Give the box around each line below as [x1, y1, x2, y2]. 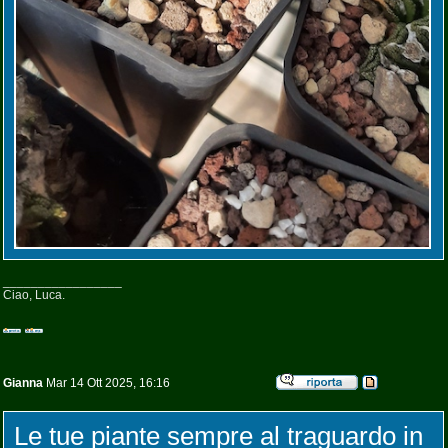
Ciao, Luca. [3, 288, 65, 303]
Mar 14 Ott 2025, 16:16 [43, 376, 170, 390]
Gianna [3, 376, 43, 390]
